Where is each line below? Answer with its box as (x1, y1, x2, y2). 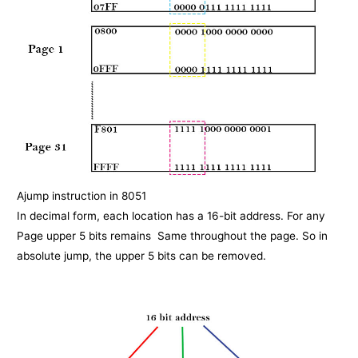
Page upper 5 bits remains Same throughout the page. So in (17, 229, 328, 243)
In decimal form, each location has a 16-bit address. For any (17, 209, 326, 223)
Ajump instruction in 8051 (17, 189, 147, 203)
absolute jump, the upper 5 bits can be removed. (17, 249, 270, 263)
